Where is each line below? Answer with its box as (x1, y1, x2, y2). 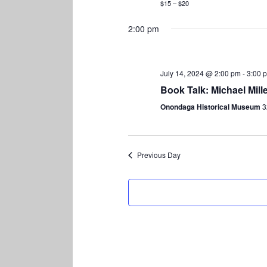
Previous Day (137, 150, 181, 160)
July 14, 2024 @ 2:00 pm (160, 68, 241, 79)
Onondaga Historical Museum (160, 101, 263, 113)
